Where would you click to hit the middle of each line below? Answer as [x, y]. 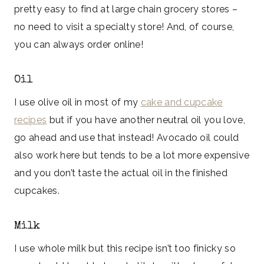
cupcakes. [37, 190]
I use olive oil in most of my [77, 102]
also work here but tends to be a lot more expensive [132, 155]
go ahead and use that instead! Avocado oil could [127, 137]
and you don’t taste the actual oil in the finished [121, 173]
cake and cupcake [181, 102]
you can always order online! [79, 44]
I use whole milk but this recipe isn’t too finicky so [125, 248]
